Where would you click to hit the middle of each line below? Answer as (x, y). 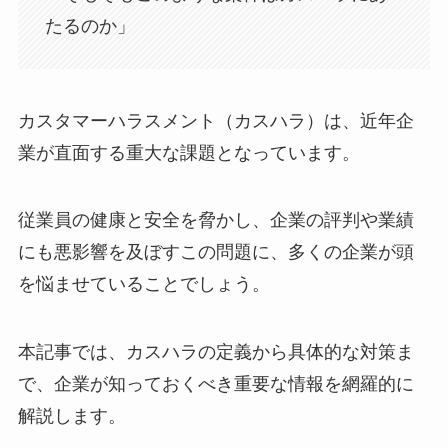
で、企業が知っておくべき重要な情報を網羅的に (215, 384)
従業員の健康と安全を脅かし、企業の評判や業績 (215, 220)
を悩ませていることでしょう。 (143, 284)
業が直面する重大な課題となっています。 (188, 152)
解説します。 (71, 416)
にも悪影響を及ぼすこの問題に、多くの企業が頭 (215, 252)
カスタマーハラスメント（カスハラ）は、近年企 (215, 120)
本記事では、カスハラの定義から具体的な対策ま (215, 352)
